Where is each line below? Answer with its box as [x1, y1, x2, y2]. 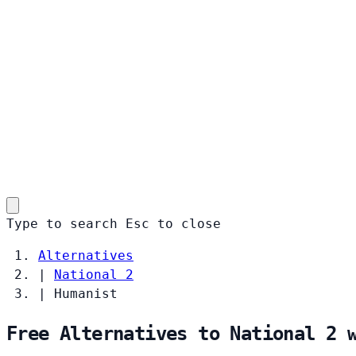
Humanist [54, 285, 118, 301]
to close [157, 215, 221, 231]
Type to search [6, 215, 118, 231]
